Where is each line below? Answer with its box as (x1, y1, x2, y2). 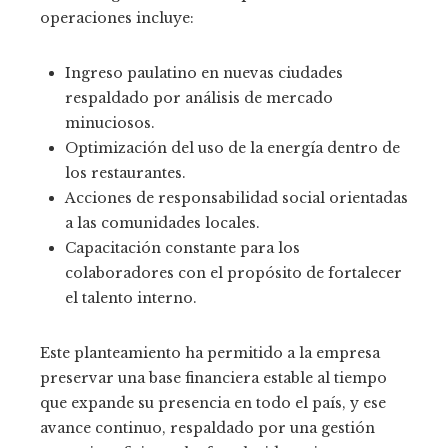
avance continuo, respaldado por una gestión (40, 419, 375, 438)
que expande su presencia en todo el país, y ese (40, 394, 386, 413)
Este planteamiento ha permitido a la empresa (40, 344, 380, 363)
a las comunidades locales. (65, 214, 260, 233)
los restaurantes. (65, 164, 186, 183)
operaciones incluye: (40, 9, 194, 28)
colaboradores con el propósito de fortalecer (65, 264, 402, 283)
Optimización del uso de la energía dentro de (65, 139, 400, 158)
